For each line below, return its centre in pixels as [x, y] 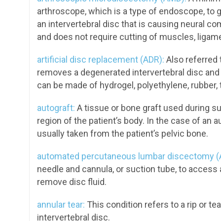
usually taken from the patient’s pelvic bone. [123, 133]
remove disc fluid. [72, 182]
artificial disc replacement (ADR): [101, 59]
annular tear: [61, 204]
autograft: [56, 108]
